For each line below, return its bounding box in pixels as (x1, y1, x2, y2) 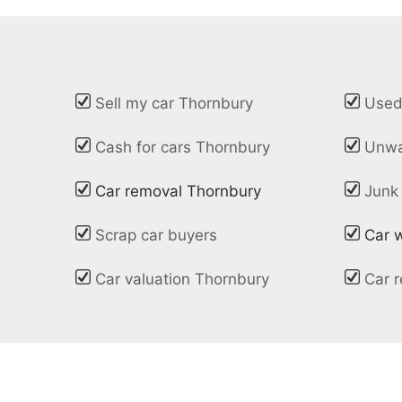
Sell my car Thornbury (95, 94, 254, 113)
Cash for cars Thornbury (95, 138, 271, 157)
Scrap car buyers (95, 226, 218, 245)
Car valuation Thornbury (95, 270, 270, 289)
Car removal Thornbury (95, 182, 262, 201)
